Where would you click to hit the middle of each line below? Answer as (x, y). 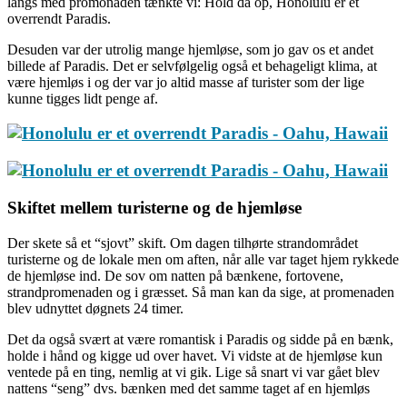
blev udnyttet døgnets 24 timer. (95, 308)
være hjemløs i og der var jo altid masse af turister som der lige (186, 82)
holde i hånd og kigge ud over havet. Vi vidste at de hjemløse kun (195, 355)
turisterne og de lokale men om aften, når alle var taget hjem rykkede (203, 259)
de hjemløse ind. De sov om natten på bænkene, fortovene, (175, 275)
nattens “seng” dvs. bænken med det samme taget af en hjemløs (189, 388)
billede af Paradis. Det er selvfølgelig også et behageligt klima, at (192, 65)
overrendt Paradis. (59, 18)
